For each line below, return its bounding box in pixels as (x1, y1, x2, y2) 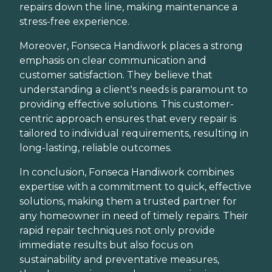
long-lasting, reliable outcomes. (19, 142, 172, 154)
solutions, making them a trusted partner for (19, 195, 237, 207)
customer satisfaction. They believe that (19, 69, 212, 81)
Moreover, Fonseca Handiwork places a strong (19, 40, 243, 52)
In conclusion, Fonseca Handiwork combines (19, 166, 234, 178)
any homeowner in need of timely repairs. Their (19, 210, 248, 222)
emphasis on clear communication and (19, 55, 206, 66)
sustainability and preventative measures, (19, 254, 219, 265)
